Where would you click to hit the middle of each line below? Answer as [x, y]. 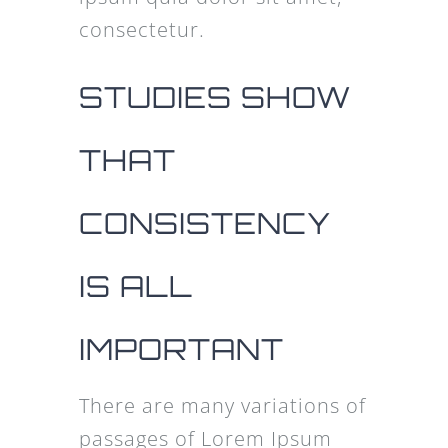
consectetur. [141, 30]
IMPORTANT [181, 349]
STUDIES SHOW [214, 97]
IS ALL [135, 286]
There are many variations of [222, 406]
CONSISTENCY [204, 223]
